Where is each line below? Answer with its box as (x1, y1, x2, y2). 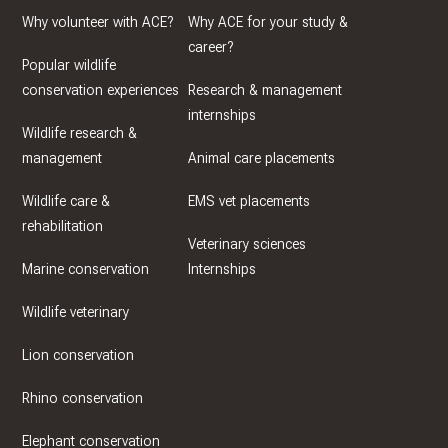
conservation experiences (21, 82, 179, 100)
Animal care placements (188, 150, 335, 168)
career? (188, 39, 234, 57)
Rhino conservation (21, 390, 143, 408)
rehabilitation (21, 218, 103, 236)
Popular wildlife (21, 57, 116, 75)
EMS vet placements (188, 193, 310, 211)
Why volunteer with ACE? (21, 14, 174, 32)
